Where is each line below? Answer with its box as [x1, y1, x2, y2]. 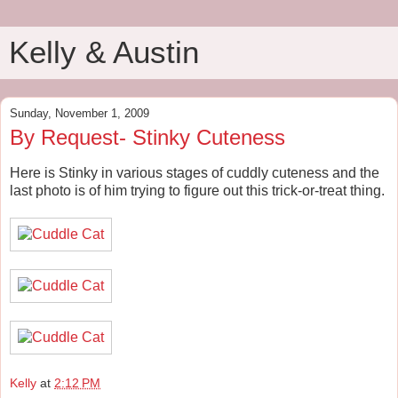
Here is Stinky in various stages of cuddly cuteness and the [10, 164, 379, 180]
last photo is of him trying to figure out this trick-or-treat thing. [10, 182, 385, 198]
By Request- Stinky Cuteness [10, 125, 285, 149]
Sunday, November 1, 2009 [10, 107, 149, 120]
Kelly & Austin [9, 36, 199, 69]
